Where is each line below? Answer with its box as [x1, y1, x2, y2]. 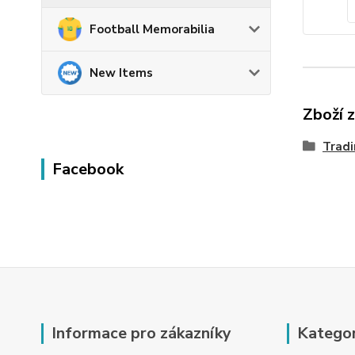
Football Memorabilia [90, 21, 215, 37]
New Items [90, 64, 153, 81]
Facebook [52, 158, 124, 180]
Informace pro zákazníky [52, 322, 231, 344]
